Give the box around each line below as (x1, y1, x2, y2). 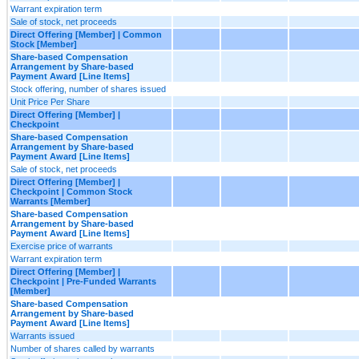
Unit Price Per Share (10, 96, 90, 107)
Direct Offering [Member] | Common (10, 29, 162, 39)
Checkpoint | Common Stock (10, 186, 132, 196)
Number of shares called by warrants (10, 343, 155, 353)
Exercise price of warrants (10, 240, 113, 251)
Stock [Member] (10, 38, 77, 49)
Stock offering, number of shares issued (10, 83, 166, 94)
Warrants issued (10, 330, 75, 341)
